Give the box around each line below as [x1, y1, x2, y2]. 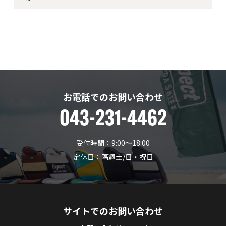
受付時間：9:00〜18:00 [76, 138, 150, 148]
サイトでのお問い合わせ [63, 204, 163, 218]
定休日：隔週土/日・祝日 [73, 152, 153, 162]
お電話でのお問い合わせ [63, 90, 163, 104]
